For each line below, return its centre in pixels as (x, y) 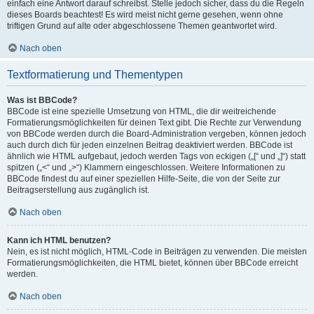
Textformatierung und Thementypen (95, 75)
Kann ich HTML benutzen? (59, 240)
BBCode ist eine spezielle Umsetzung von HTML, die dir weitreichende (142, 111)
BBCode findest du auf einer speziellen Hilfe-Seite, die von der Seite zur (144, 179)
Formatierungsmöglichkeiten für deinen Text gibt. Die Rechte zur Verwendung (154, 123)
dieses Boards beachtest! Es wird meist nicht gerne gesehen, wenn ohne (145, 15)
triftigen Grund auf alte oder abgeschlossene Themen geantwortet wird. (142, 26)
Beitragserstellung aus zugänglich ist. (78, 190)
